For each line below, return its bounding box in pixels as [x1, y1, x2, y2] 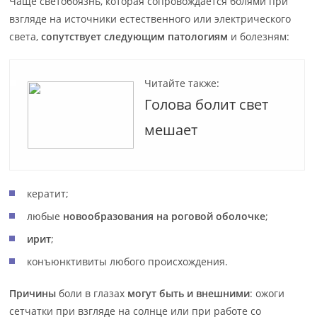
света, [9, 30, 42, 43]
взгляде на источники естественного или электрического [9, 12, 292, 25]
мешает [144, 120, 198, 139]
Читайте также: [144, 76, 220, 90]
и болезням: [228, 30, 290, 43]
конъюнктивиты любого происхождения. [27, 255, 229, 268]
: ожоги [250, 287, 285, 300]
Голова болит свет [144, 95, 269, 114]
